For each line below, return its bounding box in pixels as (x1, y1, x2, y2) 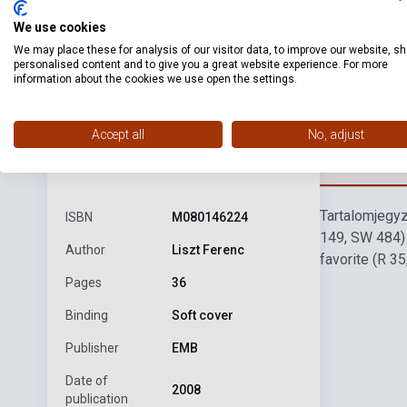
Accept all (92, 127, 144, 142)
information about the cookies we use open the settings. (14, 73, 297, 85)
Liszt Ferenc (171, 243, 244, 258)
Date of (65, 373, 108, 389)
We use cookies (14, 20, 106, 35)
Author (65, 243, 105, 258)
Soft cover (171, 308, 233, 323)
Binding (65, 308, 108, 323)
